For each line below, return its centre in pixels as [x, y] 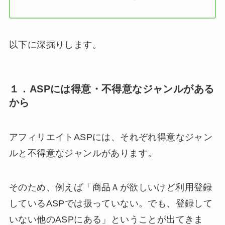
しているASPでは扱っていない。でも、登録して [111, 204]
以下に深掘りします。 [55, 44]
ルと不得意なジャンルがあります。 [83, 153]
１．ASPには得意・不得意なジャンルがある [111, 89]
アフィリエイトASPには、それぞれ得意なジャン [111, 137]
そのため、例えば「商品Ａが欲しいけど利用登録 [110, 188]
